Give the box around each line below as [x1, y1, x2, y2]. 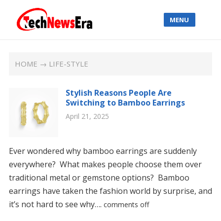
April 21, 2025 [65, 111, 109, 121]
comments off [103, 200, 149, 209]
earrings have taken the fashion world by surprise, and [8, 185, 212, 196]
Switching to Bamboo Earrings [65, 97, 185, 108]
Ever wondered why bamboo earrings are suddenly [8, 146, 197, 156]
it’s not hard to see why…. [8, 199, 104, 210]
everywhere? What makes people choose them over [8, 159, 202, 170]
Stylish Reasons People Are [65, 87, 172, 98]
